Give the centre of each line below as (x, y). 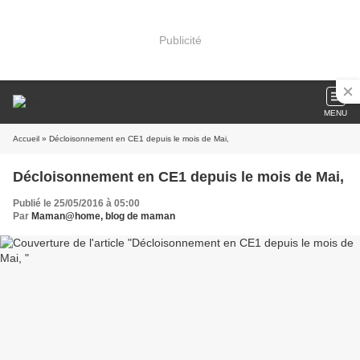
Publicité (180, 40)
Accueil (26, 139)
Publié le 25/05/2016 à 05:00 (76, 203)
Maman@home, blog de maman (103, 216)
